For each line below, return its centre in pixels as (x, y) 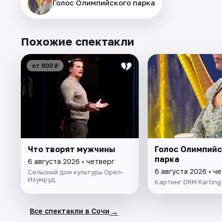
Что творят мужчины (71, 149)
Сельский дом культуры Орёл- (76, 172)
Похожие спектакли (78, 41)
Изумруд (41, 179)
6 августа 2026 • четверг (71, 161)
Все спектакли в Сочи (70, 211)
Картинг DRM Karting (188, 182)
